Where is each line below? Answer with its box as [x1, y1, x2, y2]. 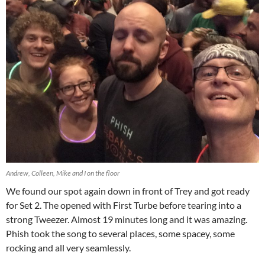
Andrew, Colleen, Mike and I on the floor [6, 169, 119, 178]
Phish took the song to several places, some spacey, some [6, 228, 235, 240]
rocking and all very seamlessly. [6, 242, 131, 254]
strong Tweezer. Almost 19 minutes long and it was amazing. [6, 214, 247, 225]
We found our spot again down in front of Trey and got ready [6, 185, 250, 197]
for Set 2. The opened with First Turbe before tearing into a [6, 199, 241, 211]
